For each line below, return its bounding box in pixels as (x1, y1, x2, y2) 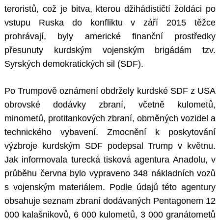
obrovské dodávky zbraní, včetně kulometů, (4, 100, 216, 110)
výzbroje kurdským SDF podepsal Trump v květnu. (4, 141, 216, 151)
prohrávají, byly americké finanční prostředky (4, 31, 216, 42)
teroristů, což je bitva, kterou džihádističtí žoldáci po (4, 4, 216, 14)
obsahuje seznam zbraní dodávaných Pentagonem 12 (4, 196, 216, 206)
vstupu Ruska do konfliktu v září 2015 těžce (4, 18, 216, 28)
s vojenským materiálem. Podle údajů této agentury (4, 182, 216, 192)
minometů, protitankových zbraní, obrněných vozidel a (4, 113, 216, 124)
